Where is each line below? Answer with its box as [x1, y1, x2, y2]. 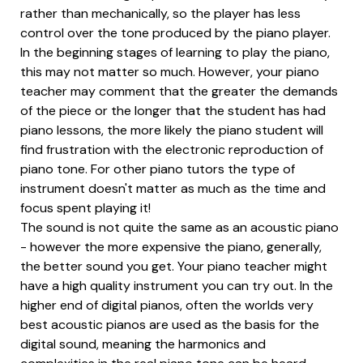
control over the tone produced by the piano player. [20, 23, 331, 41]
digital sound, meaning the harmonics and [20, 335, 266, 352]
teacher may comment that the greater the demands [20, 82, 338, 100]
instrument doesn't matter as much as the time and [20, 179, 326, 197]
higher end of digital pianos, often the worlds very [20, 296, 314, 314]
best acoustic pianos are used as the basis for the [20, 315, 319, 333]
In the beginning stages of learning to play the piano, [20, 43, 330, 61]
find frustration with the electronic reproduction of [20, 140, 323, 158]
